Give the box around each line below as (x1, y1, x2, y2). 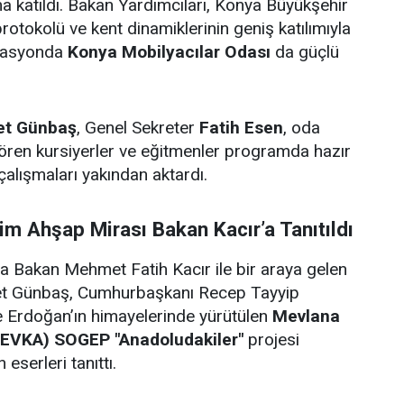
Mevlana (272, 306, 340, 326)
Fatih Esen (199, 117, 283, 138)
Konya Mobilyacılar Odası (68, 41, 271, 62)
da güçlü (271, 41, 339, 62)
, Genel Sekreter (77, 117, 199, 138)
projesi (243, 329, 299, 350)
